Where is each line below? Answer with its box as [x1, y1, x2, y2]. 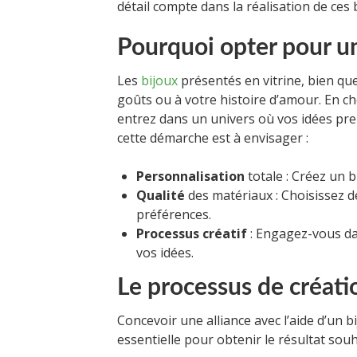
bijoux [141, 71, 178, 89]
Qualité [136, 186, 185, 204]
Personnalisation [136, 167, 245, 185]
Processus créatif [136, 224, 247, 242]
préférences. [136, 205, 211, 223]
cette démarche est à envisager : [117, 128, 308, 147]
